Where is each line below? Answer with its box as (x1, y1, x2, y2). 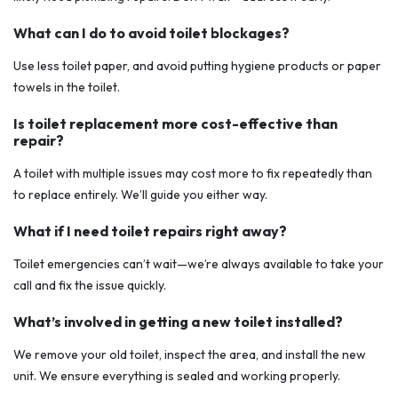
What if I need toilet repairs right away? (13, 222, 287, 241)
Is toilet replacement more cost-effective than (13, 115, 338, 133)
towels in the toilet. (13, 79, 120, 96)
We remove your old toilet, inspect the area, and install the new (13, 346, 366, 363)
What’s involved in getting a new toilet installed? (13, 313, 343, 331)
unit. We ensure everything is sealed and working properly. (13, 368, 340, 385)
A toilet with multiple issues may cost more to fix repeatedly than (13, 165, 372, 182)
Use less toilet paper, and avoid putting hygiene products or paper (13, 58, 381, 75)
